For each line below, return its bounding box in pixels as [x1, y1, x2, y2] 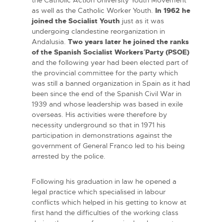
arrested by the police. [32, 151, 106, 161]
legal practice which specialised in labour [32, 187, 166, 196]
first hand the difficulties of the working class [32, 208, 178, 217]
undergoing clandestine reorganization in [32, 26, 165, 36]
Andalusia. [32, 37, 68, 46]
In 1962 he [155, 5, 190, 15]
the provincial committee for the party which [32, 68, 178, 77]
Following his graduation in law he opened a [32, 176, 176, 186]
